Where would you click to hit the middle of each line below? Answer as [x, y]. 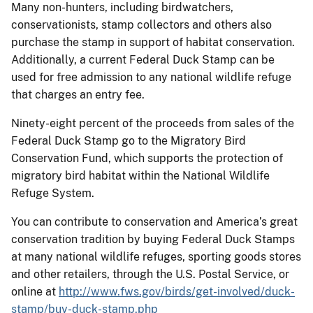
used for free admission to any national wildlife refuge [151, 77]
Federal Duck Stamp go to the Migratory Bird [129, 140]
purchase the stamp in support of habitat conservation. [153, 42]
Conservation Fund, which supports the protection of [147, 158]
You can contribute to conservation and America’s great [154, 221]
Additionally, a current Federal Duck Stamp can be [143, 59]
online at [35, 291]
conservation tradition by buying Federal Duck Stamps [153, 239]
